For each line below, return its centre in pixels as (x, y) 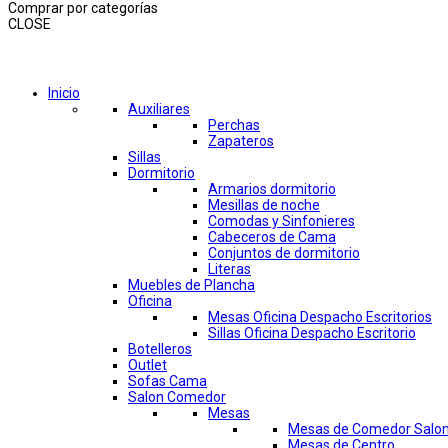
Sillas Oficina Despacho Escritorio (312, 333)
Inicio (64, 93)
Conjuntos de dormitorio (284, 253)
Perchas (234, 125)
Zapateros (241, 141)
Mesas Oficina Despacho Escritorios (320, 317)
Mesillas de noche (264, 205)
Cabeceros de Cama (272, 237)
